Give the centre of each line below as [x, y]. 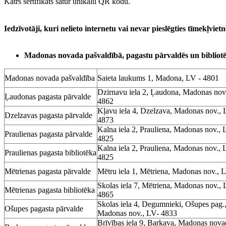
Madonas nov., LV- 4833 [137, 213]
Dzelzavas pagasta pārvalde [48, 115]
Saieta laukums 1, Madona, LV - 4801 [158, 78]
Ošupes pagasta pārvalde [44, 208]
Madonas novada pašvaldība [50, 78]
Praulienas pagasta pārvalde [48, 134]
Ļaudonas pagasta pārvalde [48, 96]
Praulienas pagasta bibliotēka [50, 152]
